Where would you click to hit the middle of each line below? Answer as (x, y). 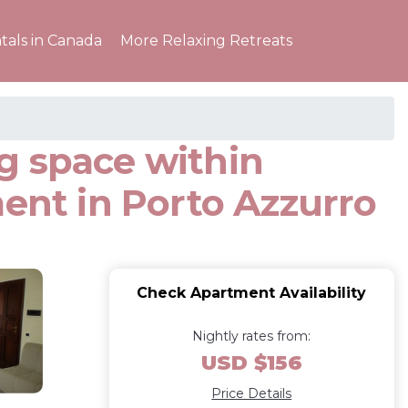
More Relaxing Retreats (206, 41)
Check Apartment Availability (252, 293)
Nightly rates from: (252, 336)
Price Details (252, 393)
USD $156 (251, 363)
